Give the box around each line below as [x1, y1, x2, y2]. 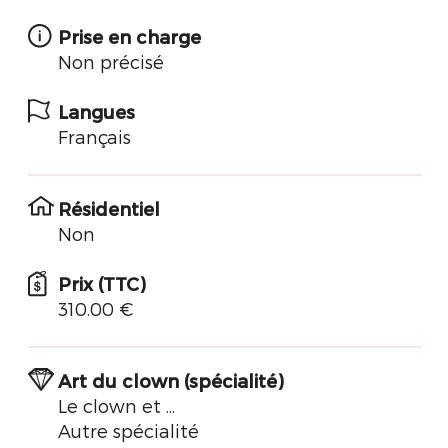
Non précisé [58, 51, 164, 72]
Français [58, 126, 131, 147]
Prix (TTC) [58, 273, 145, 294]
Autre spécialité [58, 420, 199, 441]
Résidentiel [58, 198, 160, 219]
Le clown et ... [58, 395, 175, 416]
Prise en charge [58, 26, 201, 47]
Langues [58, 101, 135, 122]
